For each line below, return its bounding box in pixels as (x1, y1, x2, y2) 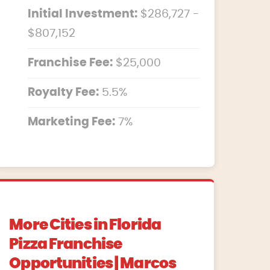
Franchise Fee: (28, 57, 113, 69)
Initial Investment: (28, 8, 138, 20)
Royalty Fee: (28, 87, 99, 99)
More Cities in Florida (9, 217, 162, 233)
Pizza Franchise (9, 236, 122, 252)
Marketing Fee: (28, 116, 116, 128)
